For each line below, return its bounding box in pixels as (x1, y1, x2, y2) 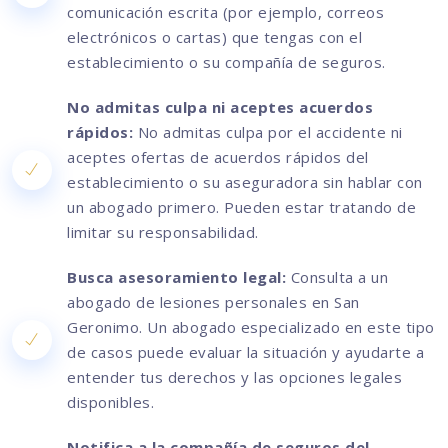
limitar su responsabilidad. (67, 222, 259, 243)
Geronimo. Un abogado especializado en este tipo (67, 317, 435, 338)
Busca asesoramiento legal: (67, 267, 286, 288)
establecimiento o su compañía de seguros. (67, 52, 386, 73)
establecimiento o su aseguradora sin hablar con (67, 172, 423, 193)
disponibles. (67, 392, 154, 413)
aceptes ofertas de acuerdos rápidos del (67, 147, 369, 168)
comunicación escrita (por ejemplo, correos (67, 2, 384, 23)
